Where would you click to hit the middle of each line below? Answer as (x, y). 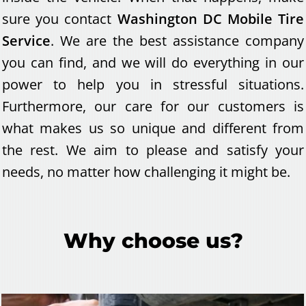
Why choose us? (153, 241)
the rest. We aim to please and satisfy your (153, 150)
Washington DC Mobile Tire (210, 19)
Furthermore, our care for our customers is (153, 106)
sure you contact (60, 19)
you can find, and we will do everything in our (153, 62)
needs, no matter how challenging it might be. (146, 172)
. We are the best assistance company (177, 41)
